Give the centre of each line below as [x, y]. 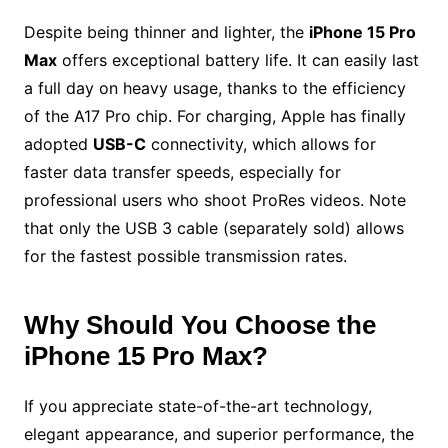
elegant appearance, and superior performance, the [218, 434]
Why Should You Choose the [199, 325]
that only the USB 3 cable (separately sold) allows [213, 228]
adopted [58, 144]
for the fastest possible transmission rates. [185, 256]
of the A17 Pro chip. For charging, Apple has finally [214, 116]
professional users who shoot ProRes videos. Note [214, 200]
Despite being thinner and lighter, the [166, 32]
